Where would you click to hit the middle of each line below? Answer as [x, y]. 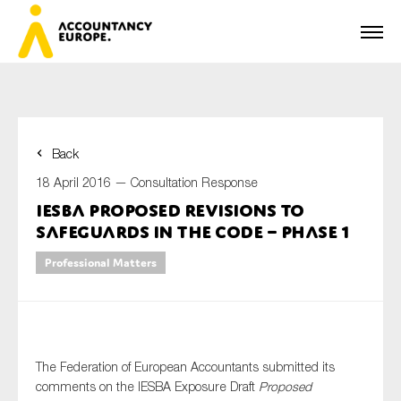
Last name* [67, 249]
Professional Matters [101, 263]
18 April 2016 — [83, 182]
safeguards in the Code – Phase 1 [192, 231]
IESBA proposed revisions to [170, 210]
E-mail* [55, 324]
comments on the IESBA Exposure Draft [147, 386]
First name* [68, 174]
